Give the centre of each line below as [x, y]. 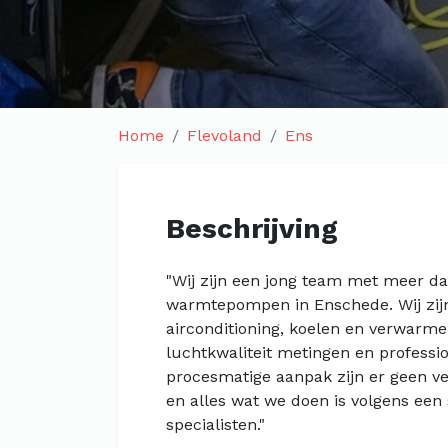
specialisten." [215, 424]
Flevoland [224, 135]
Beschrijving [252, 228]
